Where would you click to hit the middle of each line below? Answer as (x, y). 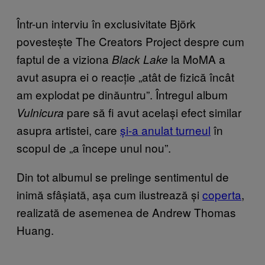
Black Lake (140, 59)
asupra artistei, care (68, 130)
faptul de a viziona (64, 59)
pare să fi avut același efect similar (153, 112)
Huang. (35, 230)
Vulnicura (40, 112)
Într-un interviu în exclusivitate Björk (106, 23)
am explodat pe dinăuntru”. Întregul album (122, 94)
